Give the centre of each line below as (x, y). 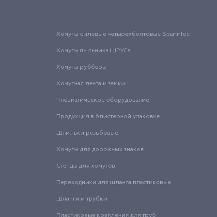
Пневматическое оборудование (103, 100)
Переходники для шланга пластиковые (114, 182)
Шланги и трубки (82, 199)
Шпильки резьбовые (87, 133)
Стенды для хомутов (86, 166)
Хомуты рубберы (81, 67)
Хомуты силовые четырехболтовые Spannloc (123, 34)
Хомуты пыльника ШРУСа (93, 51)
